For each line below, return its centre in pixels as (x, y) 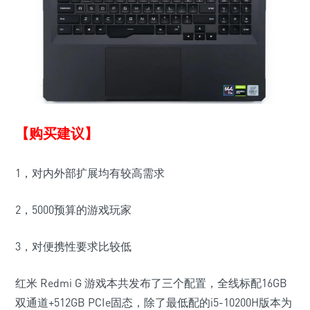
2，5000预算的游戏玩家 (73, 210)
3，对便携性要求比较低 (73, 247)
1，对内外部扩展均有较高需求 (90, 173)
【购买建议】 (57, 134)
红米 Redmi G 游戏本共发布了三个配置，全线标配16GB (151, 283)
